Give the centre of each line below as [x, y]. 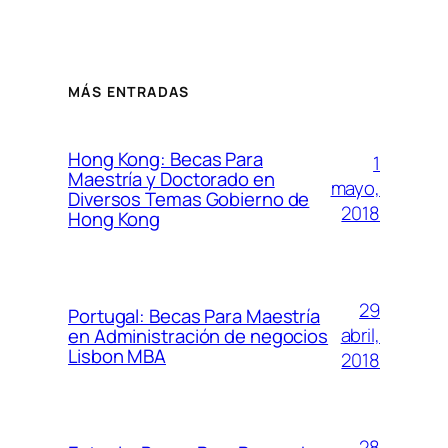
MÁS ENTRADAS [129, 91]
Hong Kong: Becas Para [165, 158]
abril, [360, 335]
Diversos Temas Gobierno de [189, 198]
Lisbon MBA [117, 355]
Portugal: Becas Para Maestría [194, 315]
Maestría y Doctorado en [171, 178]
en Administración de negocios [198, 335]
